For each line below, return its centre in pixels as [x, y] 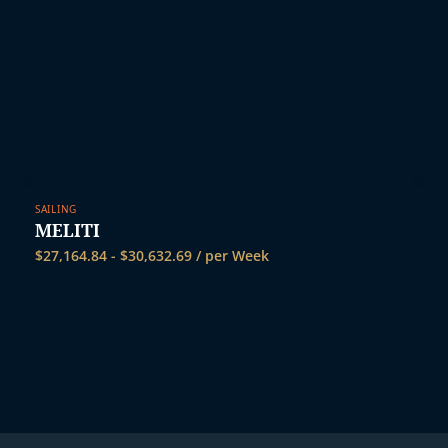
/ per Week [230, 256]
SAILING [56, 209]
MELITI [67, 230]
